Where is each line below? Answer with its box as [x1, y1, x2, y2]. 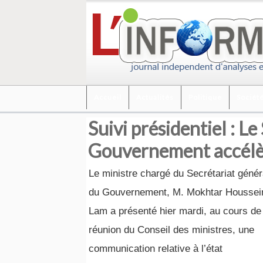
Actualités [136, 93, 174, 102]
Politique [188, 93, 222, 102]
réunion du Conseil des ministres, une [89, 224, 254, 235]
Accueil [94, 93, 122, 102]
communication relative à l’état [89, 243, 222, 254]
